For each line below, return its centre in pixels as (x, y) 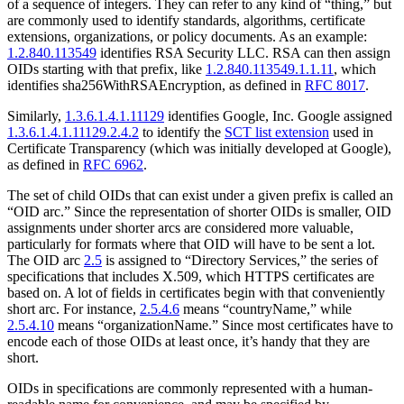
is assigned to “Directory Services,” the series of (240, 260)
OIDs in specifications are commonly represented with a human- (190, 388)
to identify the (182, 132)
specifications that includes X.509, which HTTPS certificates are (191, 276)
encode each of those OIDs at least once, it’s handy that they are (188, 341)
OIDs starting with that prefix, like (106, 69)
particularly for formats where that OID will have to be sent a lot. (191, 243)
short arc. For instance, (73, 308)
